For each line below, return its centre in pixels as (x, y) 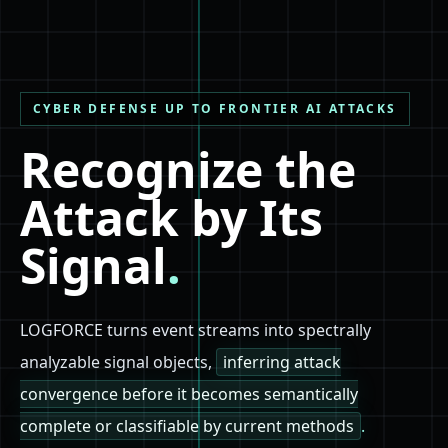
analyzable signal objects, (116, 361)
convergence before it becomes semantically (189, 393)
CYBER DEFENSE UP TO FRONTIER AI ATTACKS (215, 108)
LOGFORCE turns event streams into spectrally (195, 329)
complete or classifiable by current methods (187, 425)
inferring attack (282, 361)
